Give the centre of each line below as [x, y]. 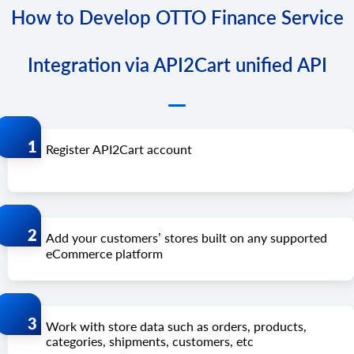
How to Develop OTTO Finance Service [177, 17]
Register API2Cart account [119, 149]
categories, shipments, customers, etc [150, 341]
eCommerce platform [104, 253]
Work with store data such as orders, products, [176, 326]
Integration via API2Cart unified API [177, 64]
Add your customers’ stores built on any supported [186, 237]
